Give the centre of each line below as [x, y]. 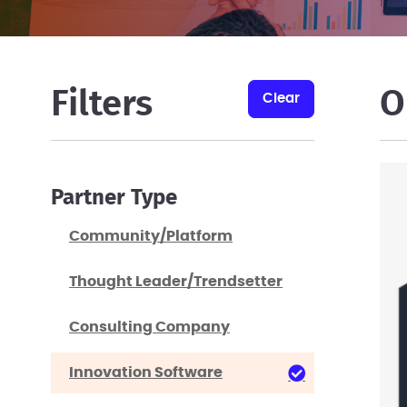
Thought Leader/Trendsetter [176, 282]
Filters [102, 104]
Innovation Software [146, 372]
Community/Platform [151, 236]
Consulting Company [149, 327]
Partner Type [114, 198]
